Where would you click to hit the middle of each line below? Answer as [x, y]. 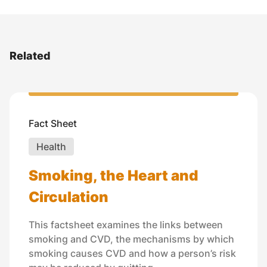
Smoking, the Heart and [113, 176]
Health [51, 147]
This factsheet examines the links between [126, 225]
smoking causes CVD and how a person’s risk [132, 254]
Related [30, 55]
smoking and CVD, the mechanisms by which [131, 239]
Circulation [69, 197]
